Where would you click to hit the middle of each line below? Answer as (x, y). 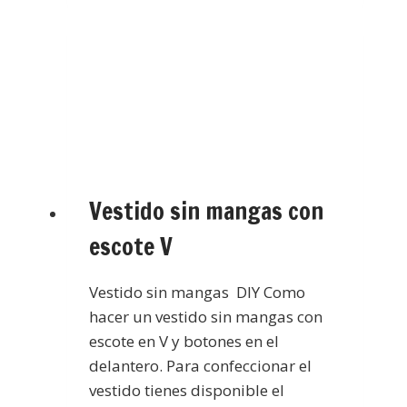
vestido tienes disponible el (186, 391)
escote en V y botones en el (184, 342)
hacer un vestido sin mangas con (205, 317)
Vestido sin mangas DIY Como (197, 293)
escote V (130, 247)
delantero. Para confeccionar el (200, 366)
